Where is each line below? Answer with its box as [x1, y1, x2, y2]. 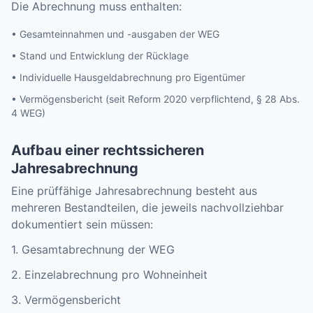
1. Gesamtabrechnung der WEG [11, 242, 175, 256]
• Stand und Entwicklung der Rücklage [11, 49, 189, 61]
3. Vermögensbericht [11, 292, 121, 307]
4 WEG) [11, 107, 45, 119]
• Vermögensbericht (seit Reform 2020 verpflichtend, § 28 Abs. [11, 93, 300, 105]
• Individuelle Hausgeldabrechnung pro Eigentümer [11, 71, 245, 84]
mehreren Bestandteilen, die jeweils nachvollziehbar [11, 200, 284, 214]
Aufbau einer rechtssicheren [11, 141, 204, 159]
